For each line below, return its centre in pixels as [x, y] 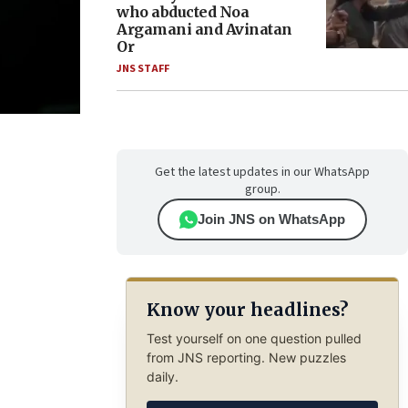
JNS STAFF [143, 69]
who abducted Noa [183, 12]
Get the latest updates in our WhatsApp [262, 172]
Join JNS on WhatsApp [271, 219]
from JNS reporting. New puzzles [246, 357]
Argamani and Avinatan [204, 29]
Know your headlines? [247, 310]
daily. [162, 376]
